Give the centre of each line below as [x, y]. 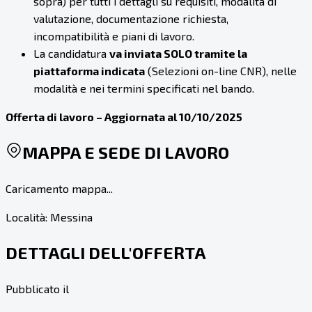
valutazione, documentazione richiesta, [131, 19]
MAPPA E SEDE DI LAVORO [126, 153]
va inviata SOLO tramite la [178, 54]
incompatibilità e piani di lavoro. [114, 36]
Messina [71, 217]
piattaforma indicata [89, 71]
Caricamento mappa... [59, 188]
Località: [28, 217]
